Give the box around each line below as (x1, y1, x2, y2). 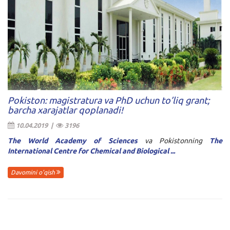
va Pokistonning (137, 137, 210, 145)
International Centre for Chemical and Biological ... (8, 147, 175, 156)
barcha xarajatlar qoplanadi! (8, 105, 123, 116)
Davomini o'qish (11, 168, 56, 176)
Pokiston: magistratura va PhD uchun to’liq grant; (8, 95, 209, 106)
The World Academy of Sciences (8, 137, 138, 145)
